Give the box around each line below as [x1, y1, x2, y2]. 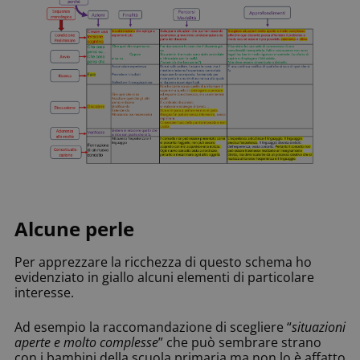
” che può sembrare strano [158, 333, 321, 351]
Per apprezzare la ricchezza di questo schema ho [14, 252, 312, 271]
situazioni [292, 317, 346, 336]
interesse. [14, 283, 74, 301]
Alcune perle [14, 215, 134, 243]
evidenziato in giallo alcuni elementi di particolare [14, 268, 314, 286]
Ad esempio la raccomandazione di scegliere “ [14, 317, 292, 336]
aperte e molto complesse [14, 333, 158, 351]
